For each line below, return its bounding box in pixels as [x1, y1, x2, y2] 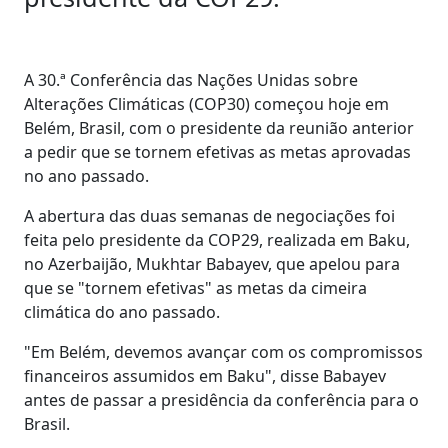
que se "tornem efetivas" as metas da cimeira [24, 276, 367, 299]
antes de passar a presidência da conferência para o [24, 388, 419, 411]
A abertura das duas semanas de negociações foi [24, 204, 395, 227]
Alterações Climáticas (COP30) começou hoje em [24, 92, 389, 115]
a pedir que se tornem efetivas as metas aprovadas [24, 140, 411, 163]
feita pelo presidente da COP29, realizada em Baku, [24, 228, 410, 251]
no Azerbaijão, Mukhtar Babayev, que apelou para [24, 252, 400, 275]
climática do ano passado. [24, 300, 220, 323]
